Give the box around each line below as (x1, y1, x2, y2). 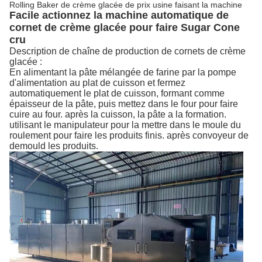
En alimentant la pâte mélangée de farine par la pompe (9, 67, 236, 77)
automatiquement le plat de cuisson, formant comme (9, 88, 225, 98)
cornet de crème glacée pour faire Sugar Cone (9, 22, 240, 33)
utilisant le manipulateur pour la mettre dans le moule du (9, 120, 241, 130)
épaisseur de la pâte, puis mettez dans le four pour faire (9, 99, 238, 109)
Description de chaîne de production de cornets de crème (9, 46, 246, 56)
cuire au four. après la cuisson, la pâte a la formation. (9, 109, 226, 119)
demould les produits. (9, 141, 98, 151)
